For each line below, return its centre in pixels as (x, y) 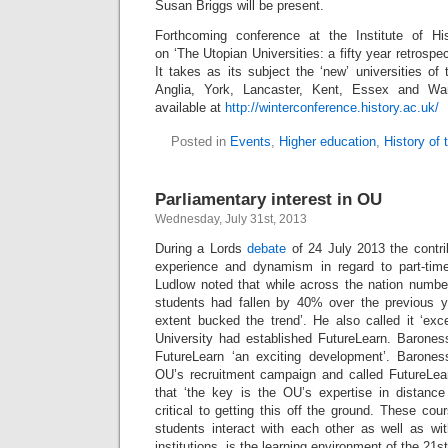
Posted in (200, 141)
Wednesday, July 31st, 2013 (231, 219)
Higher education (327, 141)
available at (190, 107)
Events (250, 141)
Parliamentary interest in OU (268, 199)
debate (266, 248)
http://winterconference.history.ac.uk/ (332, 107)
